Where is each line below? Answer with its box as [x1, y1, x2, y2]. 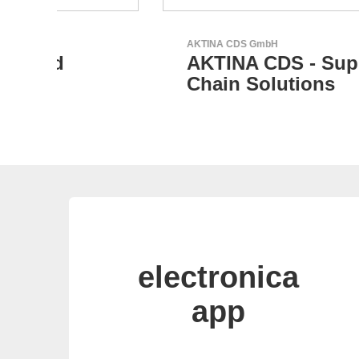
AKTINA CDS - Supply [92, 52, 292, 75]
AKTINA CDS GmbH [92, 38, 184, 50]
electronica [137, 260, 299, 295]
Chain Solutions [92, 73, 241, 95]
